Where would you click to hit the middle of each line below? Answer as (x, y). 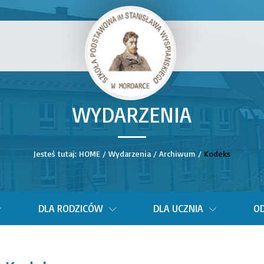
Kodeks (217, 154)
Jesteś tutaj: (56, 154)
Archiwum (177, 154)
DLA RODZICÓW (70, 208)
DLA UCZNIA (178, 208)
